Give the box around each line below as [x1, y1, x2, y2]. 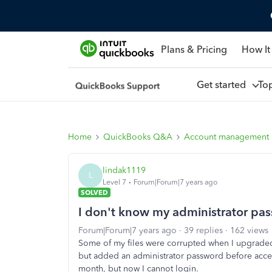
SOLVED [81, 188, 108, 197]
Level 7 [103, 177, 126, 186]
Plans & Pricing [160, 43, 227, 55]
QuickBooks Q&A [103, 132, 172, 142]
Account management [184, 132, 269, 142]
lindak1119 [103, 165, 146, 175]
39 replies [184, 225, 223, 236]
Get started [196, 78, 251, 90]
